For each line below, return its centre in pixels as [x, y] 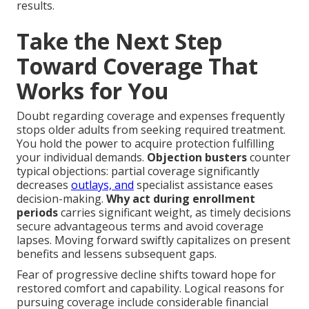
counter [269, 158]
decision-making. [61, 199]
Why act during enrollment [181, 199]
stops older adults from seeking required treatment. [151, 130]
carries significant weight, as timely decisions [175, 213]
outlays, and [102, 185]
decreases [44, 185]
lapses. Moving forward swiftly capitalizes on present [153, 240]
